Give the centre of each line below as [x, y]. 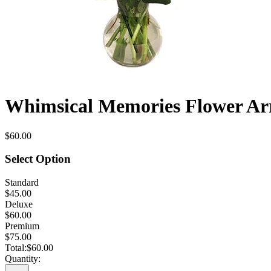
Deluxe [19, 204]
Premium [22, 226]
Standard [22, 183]
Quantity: [23, 259]
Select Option [38, 159]
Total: [16, 248]
